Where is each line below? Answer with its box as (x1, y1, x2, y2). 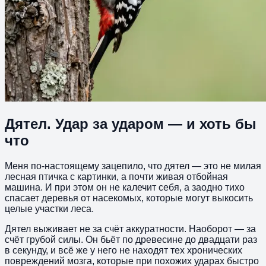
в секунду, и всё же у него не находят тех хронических (5, 245, 242, 255)
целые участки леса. (5, 203, 94, 214)
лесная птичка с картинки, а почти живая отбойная (5, 171, 228, 182)
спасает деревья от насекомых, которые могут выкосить (5, 192, 253, 203)
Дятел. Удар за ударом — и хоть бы (5, 115, 256, 132)
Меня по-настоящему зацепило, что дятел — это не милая (5, 160, 261, 171)
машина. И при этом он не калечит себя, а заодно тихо (5, 182, 245, 192)
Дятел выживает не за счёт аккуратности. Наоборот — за (5, 223, 256, 234)
